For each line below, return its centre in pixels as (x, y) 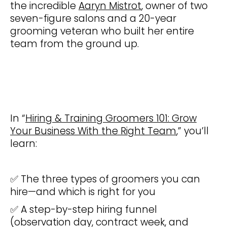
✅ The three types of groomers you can (105, 179)
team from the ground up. (74, 44)
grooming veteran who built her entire (102, 31)
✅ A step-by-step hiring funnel (84, 210)
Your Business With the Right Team (93, 131)
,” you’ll (193, 131)
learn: (24, 144)
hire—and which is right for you (83, 192)
